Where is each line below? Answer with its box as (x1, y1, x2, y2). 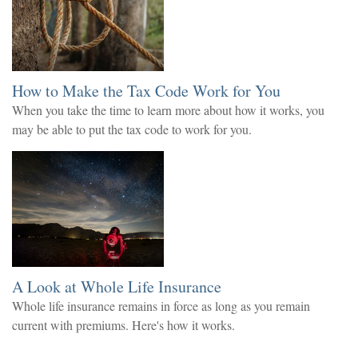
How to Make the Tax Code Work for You (12, 79, 280, 101)
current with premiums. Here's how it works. (12, 316, 235, 333)
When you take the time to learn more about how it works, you (12, 101, 324, 118)
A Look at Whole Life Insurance (12, 275, 221, 297)
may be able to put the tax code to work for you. (12, 120, 252, 137)
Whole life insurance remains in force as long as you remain (12, 296, 310, 314)
